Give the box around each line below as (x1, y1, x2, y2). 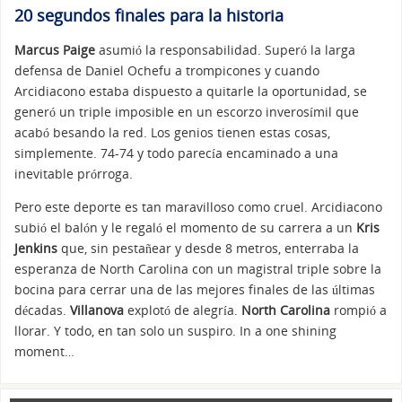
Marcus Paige (14, 41, 95, 59)
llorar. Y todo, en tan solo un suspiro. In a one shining (14, 322, 336, 340)
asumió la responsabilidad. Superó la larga (95, 41, 355, 59)
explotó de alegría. (124, 301, 241, 319)
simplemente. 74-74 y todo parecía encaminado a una (14, 144, 338, 162)
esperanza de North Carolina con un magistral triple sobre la (14, 260, 381, 278)
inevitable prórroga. (14, 165, 133, 183)
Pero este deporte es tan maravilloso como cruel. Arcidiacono (14, 198, 382, 216)
